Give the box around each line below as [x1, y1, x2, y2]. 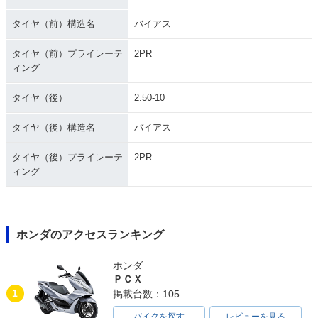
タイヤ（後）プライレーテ [11, 151, 123, 163]
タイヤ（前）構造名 [11, 18, 95, 29]
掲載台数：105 [112, 287, 180, 300]
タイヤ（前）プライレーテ [11, 48, 123, 59]
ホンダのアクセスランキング [16, 228, 164, 241]
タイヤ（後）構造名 [11, 121, 95, 133]
